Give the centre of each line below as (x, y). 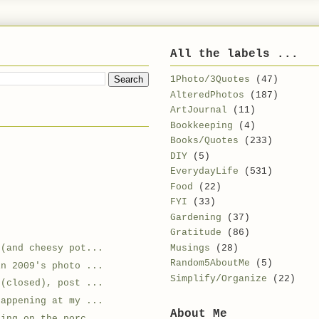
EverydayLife (204, 172)
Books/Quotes (204, 141)
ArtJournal (199, 110)
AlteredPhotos (207, 95)
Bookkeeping (202, 125)
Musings (190, 248)
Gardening (196, 217)
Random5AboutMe (210, 263)
